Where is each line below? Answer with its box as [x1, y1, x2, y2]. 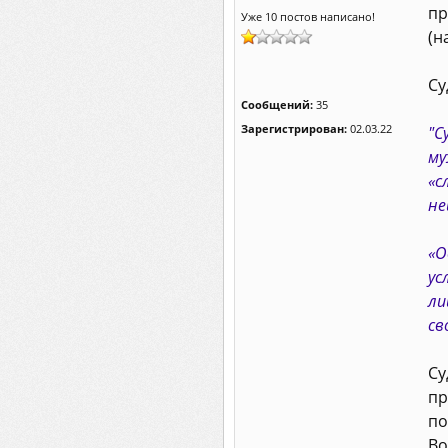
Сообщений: [241, 97, 313, 112]
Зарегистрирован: [241, 121, 347, 136]
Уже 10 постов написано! [241, 9, 375, 24]
